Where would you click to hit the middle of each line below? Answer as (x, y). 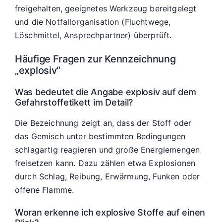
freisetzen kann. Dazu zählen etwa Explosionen (105, 163)
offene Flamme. (45, 190)
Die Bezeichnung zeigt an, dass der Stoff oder (103, 123)
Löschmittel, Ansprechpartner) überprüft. (93, 35)
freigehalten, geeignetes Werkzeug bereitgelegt (106, 8)
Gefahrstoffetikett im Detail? (74, 102)
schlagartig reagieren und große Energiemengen (108, 149)
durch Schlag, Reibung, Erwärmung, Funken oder (108, 176)
